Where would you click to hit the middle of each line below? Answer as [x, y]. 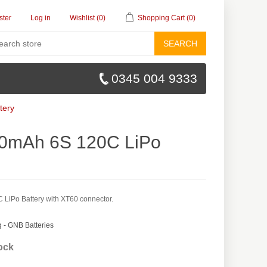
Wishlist [82, 18]
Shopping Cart [161, 18]
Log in [41, 18]
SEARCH [180, 44]
